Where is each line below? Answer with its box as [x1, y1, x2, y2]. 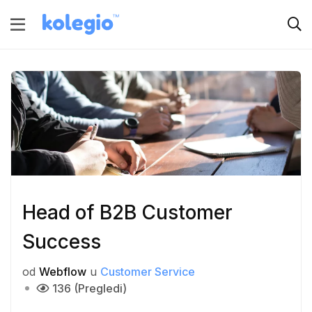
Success [22, 230, 101, 254]
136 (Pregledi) [52, 281, 127, 296]
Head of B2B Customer [22, 201, 233, 225]
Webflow [39, 265, 86, 279]
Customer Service [100, 265, 195, 279]
